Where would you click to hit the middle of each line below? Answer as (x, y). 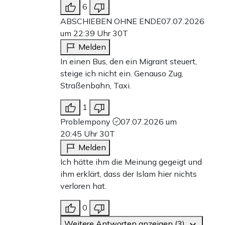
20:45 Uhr (80, 133)
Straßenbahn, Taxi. (96, 85)
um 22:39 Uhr (86, 33)
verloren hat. (83, 186)
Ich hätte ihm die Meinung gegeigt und (131, 161)
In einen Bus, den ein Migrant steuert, (129, 61)
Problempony (86, 121)
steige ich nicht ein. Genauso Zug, (122, 73)
